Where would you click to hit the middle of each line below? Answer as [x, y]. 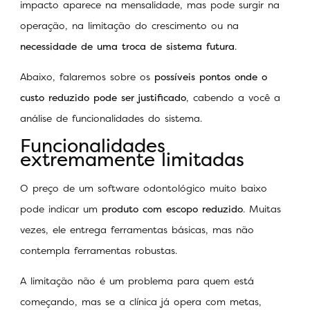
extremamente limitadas [132, 159]
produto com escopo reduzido [172, 208]
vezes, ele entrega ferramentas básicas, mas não [137, 229]
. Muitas [262, 208]
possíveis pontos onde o [211, 77]
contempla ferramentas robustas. [101, 250]
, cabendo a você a [233, 98]
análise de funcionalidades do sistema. [113, 118]
